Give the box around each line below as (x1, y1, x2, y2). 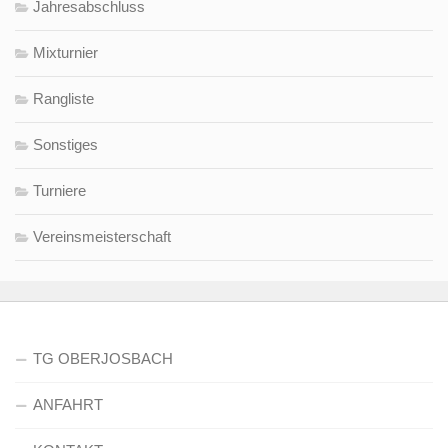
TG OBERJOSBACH (33, 350, 173, 368)
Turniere (33, 182, 86, 200)
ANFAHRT (33, 396, 103, 414)
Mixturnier (33, 44, 98, 62)
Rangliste (33, 90, 94, 108)
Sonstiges (33, 136, 98, 154)
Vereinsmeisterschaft (33, 228, 171, 246)
